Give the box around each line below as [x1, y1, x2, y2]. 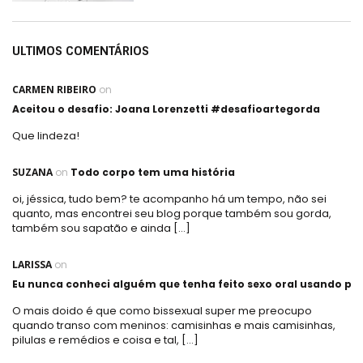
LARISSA [12, 257, 52, 271]
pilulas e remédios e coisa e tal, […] [12, 331, 199, 348]
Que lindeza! [12, 127, 79, 143]
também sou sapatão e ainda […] [12, 220, 190, 236]
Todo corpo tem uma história [70, 164, 235, 179]
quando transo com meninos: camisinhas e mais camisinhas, [12, 317, 335, 333]
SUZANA [12, 164, 53, 179]
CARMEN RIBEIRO [12, 82, 96, 96]
